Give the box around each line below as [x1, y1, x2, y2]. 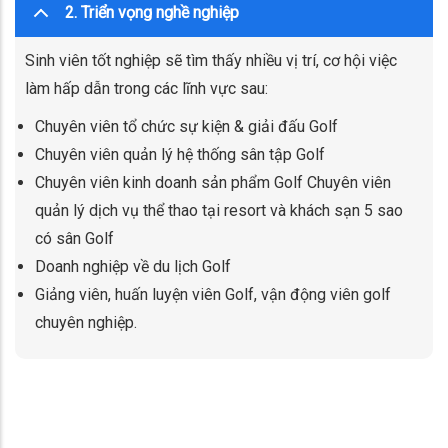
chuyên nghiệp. [35, 312, 137, 332]
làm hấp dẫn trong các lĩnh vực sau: [25, 78, 268, 98]
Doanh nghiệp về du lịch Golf [35, 256, 231, 276]
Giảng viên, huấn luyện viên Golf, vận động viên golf [35, 284, 391, 304]
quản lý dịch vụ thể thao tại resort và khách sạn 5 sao [35, 200, 403, 220]
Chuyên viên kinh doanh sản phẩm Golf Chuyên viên [35, 172, 391, 192]
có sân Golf [35, 228, 114, 248]
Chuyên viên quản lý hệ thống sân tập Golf [35, 144, 325, 164]
